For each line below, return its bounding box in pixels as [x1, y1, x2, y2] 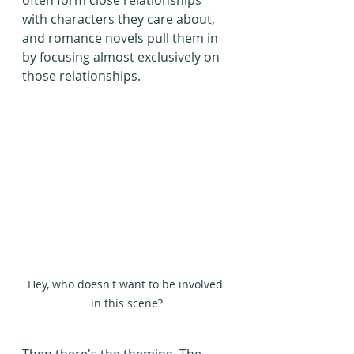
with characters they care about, [22, 10, 218, 28]
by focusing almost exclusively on [22, 48, 223, 66]
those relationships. [22, 67, 141, 85]
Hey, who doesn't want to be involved [27, 277, 226, 292]
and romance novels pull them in [22, 29, 221, 47]
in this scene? [90, 296, 163, 311]
